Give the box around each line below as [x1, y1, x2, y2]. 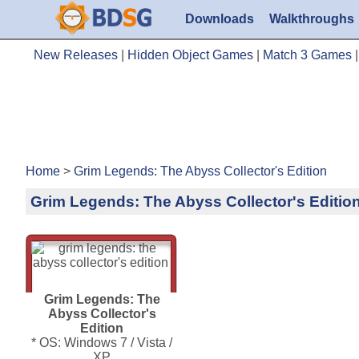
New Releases [34, 47, 118, 62]
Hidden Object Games [127, 47, 253, 62]
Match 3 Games [263, 47, 352, 62]
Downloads [185, 12, 255, 26]
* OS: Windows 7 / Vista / [31, 335, 172, 349]
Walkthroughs [269, 12, 355, 26]
